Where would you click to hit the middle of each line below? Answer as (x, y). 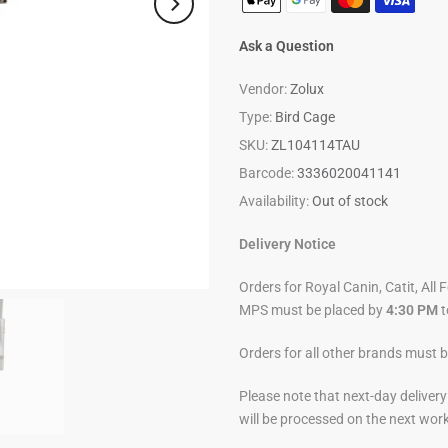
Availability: (275, 201)
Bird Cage (305, 117)
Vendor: (264, 89)
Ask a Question (286, 46)
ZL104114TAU (315, 145)
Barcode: (268, 173)
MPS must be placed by (311, 310)
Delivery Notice (287, 244)
